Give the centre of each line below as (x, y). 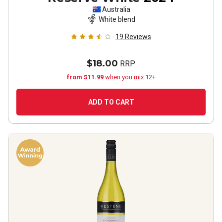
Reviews (138, 37)
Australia (116, 9)
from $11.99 (86, 77)
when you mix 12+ (130, 77)
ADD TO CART (111, 102)
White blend (117, 19)
